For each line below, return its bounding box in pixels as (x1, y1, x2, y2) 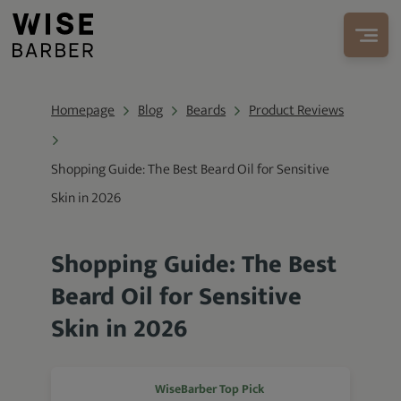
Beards (186, 98, 226, 123)
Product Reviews (249, 98, 345, 123)
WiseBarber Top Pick (155, 379, 265, 399)
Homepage (51, 98, 115, 123)
